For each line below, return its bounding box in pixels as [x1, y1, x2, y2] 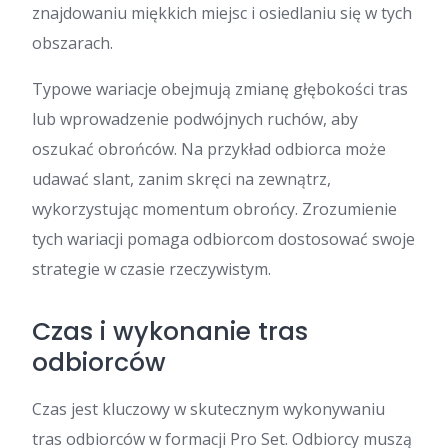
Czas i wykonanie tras [32, 313, 308, 349]
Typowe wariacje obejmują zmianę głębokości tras [32, 77, 408, 100]
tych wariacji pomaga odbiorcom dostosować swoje [32, 227, 415, 250]
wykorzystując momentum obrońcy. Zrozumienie [32, 197, 397, 220]
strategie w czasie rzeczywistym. [32, 257, 271, 280]
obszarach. [32, 31, 113, 54]
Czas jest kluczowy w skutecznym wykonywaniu [32, 397, 385, 420]
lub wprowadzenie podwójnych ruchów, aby [32, 107, 358, 130]
